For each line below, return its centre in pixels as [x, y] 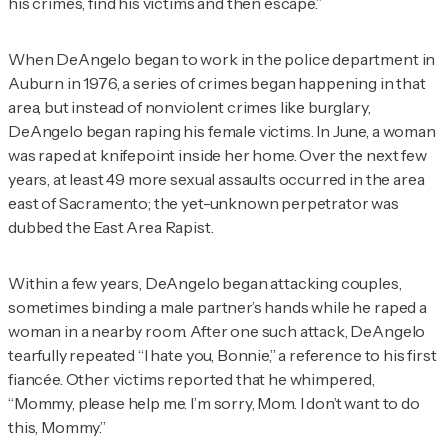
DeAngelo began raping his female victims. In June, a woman [222, 130]
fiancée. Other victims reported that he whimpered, [191, 378]
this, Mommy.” [57, 426]
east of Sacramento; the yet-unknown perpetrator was [203, 202]
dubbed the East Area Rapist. [111, 226]
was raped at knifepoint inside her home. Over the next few [217, 154]
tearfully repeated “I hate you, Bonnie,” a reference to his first [222, 354]
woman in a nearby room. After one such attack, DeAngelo [217, 330]
